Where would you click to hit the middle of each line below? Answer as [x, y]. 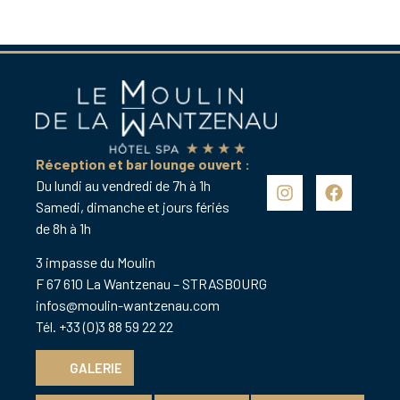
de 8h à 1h [63, 228]
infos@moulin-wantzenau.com [128, 304]
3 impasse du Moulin [96, 262]
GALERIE [96, 368]
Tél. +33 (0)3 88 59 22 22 [104, 326]
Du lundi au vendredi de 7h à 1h [123, 185]
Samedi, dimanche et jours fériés [133, 206]
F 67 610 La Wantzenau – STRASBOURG [151, 283]
